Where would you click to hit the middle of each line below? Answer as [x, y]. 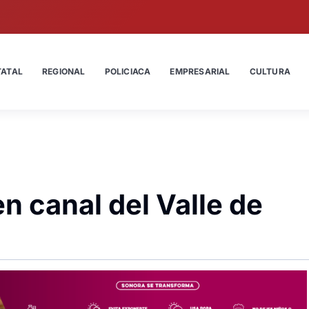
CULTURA [270, 71]
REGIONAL [63, 71]
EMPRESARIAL [200, 71]
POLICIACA [128, 71]
